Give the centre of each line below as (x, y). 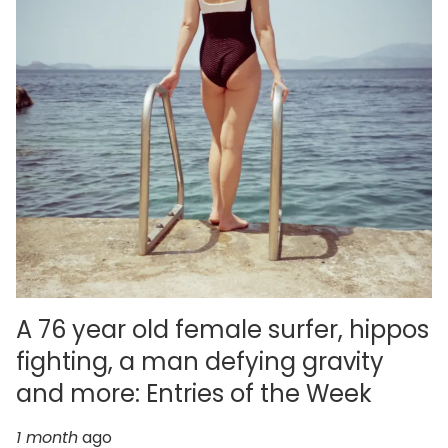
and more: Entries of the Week (194, 393)
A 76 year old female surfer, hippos (222, 329)
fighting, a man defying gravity (200, 361)
